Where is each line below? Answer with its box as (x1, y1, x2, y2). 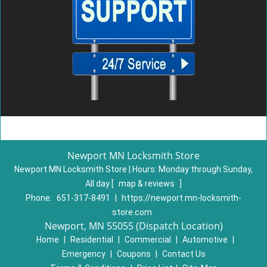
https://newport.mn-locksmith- (122, 193, 241, 203)
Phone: (26, 193, 54, 203)
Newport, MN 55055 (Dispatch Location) (44, 219, 223, 232)
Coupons (116, 249, 151, 259)
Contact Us (162, 249, 206, 259)
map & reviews (119, 179, 176, 188)
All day (85, 179, 111, 188)
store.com (112, 207, 152, 217)
